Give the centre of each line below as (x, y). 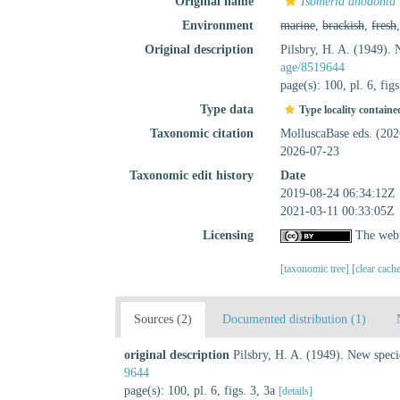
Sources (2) (163, 319)
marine (298, 25)
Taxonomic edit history (192, 175)
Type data (227, 109)
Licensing (229, 235)
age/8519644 (313, 67)
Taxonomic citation (202, 133)
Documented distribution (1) (294, 319)
